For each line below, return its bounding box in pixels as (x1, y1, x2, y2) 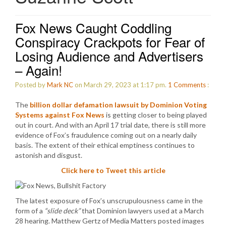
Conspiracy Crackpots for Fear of (15, 32, 205, 51)
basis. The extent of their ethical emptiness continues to (15, 141, 195, 149)
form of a (15, 206, 44, 215)
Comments (174, 81, 206, 89)
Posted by (15, 81, 47, 89)
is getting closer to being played (104, 110, 207, 119)
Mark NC (47, 81, 73, 89)
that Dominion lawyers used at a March (80, 206, 204, 215)
